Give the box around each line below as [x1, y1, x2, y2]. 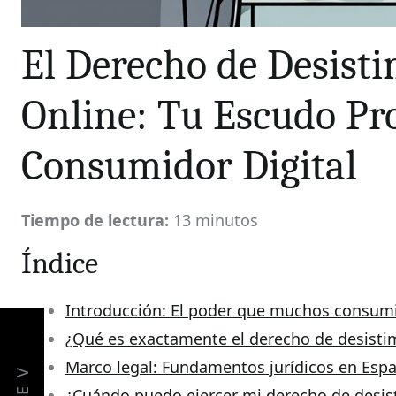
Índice [21, 246, 98, 281]
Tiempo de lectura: [21, 209, 169, 231]
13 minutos [169, 209, 258, 231]
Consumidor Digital [21, 141, 357, 190]
